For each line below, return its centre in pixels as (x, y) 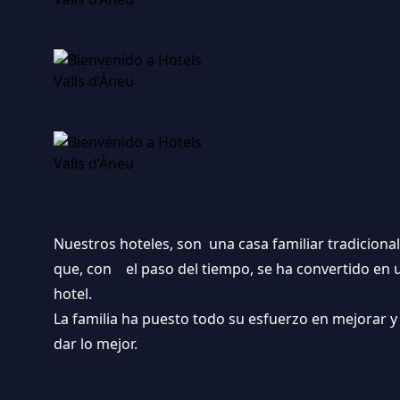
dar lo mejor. (96, 344)
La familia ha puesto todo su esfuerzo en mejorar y (225, 319)
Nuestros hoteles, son (131, 244)
